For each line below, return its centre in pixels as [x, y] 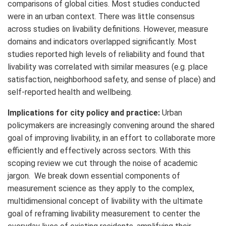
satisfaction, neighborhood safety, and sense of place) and [111, 80]
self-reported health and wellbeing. [70, 92]
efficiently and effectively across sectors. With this [99, 151]
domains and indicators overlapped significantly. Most [102, 42]
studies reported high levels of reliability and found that [106, 54]
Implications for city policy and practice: [84, 113]
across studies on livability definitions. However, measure [108, 29]
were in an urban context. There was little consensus [101, 17]
